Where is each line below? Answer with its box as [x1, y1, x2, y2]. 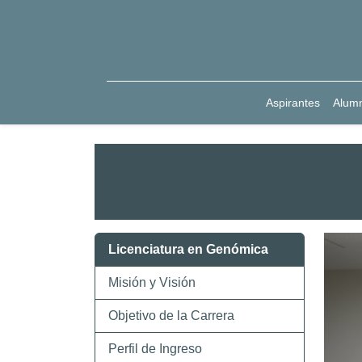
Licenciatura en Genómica [108, 242, 268, 256]
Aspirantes [266, 96, 321, 109]
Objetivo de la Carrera [108, 309, 234, 322]
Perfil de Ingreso [108, 342, 202, 356]
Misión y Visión [108, 276, 196, 289]
